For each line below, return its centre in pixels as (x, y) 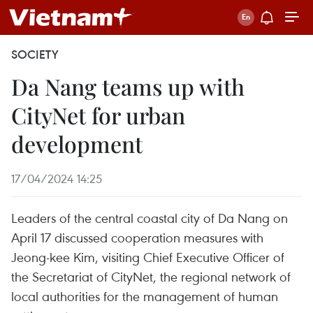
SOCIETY (35, 54)
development (77, 144)
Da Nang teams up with (128, 86)
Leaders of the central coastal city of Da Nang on (150, 218)
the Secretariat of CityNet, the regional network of (151, 276)
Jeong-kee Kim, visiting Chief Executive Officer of (148, 257)
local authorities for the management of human (145, 296)
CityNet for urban (98, 115)
